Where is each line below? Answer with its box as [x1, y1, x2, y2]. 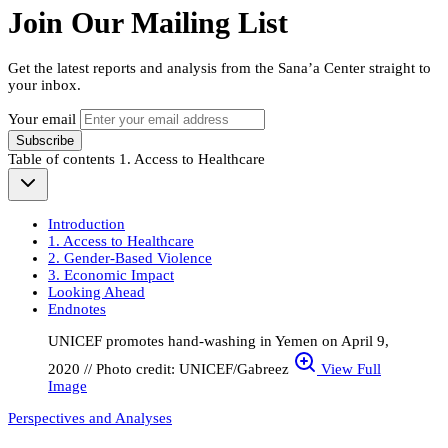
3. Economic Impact [48, 267, 174, 284]
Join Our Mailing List [8, 6, 288, 40]
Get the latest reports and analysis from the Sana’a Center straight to [8, 60, 431, 77]
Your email [8, 111, 76, 128]
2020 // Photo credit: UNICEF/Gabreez [48, 361, 293, 378]
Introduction [48, 216, 125, 233]
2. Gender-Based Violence [48, 250, 212, 267]
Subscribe [16, 133, 74, 149]
